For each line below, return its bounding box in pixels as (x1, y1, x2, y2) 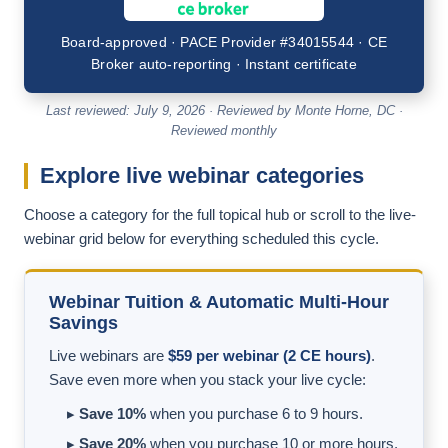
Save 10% (79, 405, 146, 423)
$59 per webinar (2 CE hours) (168, 347, 371, 365)
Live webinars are (49, 347, 168, 365)
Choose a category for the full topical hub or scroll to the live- (24, 206, 416, 224)
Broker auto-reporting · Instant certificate (91, 56, 357, 73)
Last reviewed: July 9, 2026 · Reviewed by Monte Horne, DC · (45, 103, 403, 119)
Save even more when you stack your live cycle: (49, 371, 366, 389)
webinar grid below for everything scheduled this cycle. (24, 230, 379, 248)
